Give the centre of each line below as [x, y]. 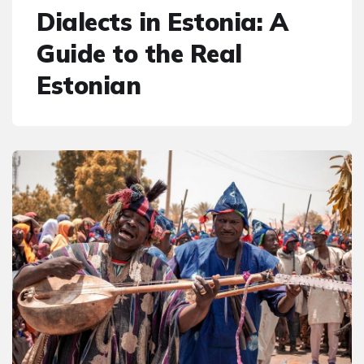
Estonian [89, 85]
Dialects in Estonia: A [162, 22]
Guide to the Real [139, 53]
